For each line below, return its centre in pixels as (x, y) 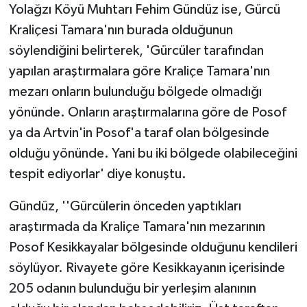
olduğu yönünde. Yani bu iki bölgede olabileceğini (153, 153)
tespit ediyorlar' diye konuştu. (97, 174)
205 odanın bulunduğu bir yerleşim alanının (132, 288)
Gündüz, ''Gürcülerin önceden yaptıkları (125, 206)
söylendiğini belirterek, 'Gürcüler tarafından (136, 50)
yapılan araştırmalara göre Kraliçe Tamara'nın (139, 71)
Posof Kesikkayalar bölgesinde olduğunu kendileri (153, 247)
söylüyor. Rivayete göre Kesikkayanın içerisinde (147, 268)
